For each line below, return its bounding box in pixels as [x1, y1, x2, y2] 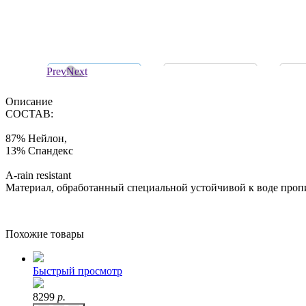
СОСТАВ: [5, 108, 53, 120]
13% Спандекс [5, 145, 73, 156]
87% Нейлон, [5, 133, 67, 144]
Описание [5, 96, 53, 107]
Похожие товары [5, 228, 84, 240]
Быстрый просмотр [33, 265, 122, 277]
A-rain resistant [5, 169, 71, 181]
